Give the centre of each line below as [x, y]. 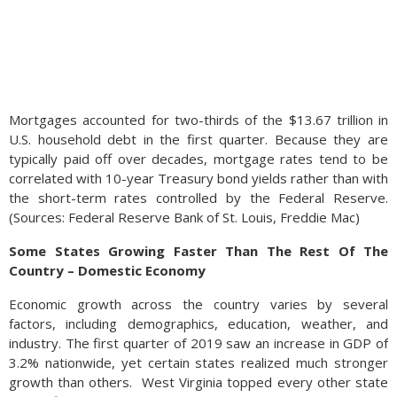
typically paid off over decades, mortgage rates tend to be [198, 159]
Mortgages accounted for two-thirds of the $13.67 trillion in [198, 120]
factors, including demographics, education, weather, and [198, 324]
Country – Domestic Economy [107, 271]
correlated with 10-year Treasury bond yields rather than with [198, 179]
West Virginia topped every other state [265, 382]
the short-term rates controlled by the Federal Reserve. [198, 198]
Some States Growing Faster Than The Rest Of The [198, 251]
